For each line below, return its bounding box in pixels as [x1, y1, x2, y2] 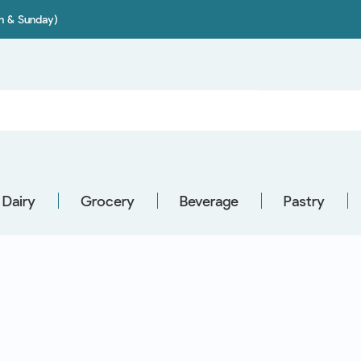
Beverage [180, 192, 239, 210]
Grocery [81, 192, 135, 210]
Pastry [284, 192, 325, 210]
